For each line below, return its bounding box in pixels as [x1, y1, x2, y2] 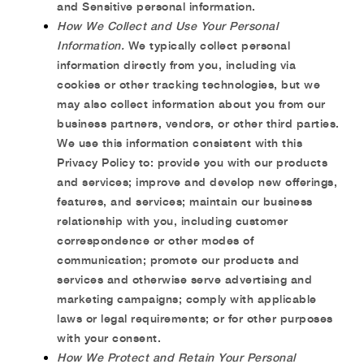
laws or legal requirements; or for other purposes [57, 311, 333, 325]
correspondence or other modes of [57, 233, 253, 247]
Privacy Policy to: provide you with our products [57, 155, 327, 169]
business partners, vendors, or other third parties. [57, 116, 340, 130]
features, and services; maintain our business [57, 194, 313, 208]
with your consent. [57, 331, 161, 344]
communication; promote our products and [57, 253, 300, 266]
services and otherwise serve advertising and [57, 272, 312, 286]
